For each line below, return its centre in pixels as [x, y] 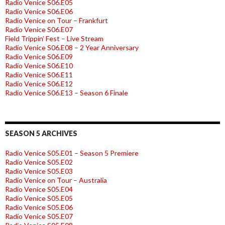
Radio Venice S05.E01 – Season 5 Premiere [72, 153]
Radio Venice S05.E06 [39, 207]
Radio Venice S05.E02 [39, 162]
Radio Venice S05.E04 [39, 189]
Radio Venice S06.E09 [39, 57]
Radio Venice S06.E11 [39, 75]
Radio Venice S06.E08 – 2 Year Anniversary [72, 48]
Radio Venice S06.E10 [39, 66]
